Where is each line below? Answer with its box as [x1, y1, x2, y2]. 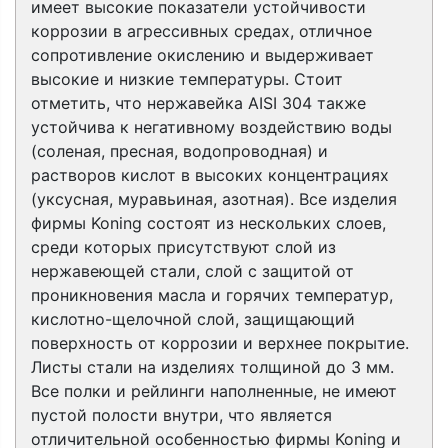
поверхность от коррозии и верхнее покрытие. [31, 333, 409, 353]
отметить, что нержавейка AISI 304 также [31, 93, 366, 113]
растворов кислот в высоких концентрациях [31, 165, 389, 185]
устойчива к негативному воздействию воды [31, 117, 392, 137]
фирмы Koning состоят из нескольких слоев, [31, 213, 386, 233]
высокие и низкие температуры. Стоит [31, 69, 343, 89]
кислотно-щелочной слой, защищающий [31, 309, 355, 329]
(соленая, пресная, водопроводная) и [31, 141, 328, 161]
